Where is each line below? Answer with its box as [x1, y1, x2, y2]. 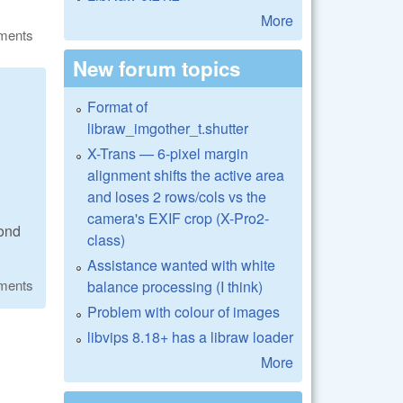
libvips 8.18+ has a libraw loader [87, 326, 293, 347]
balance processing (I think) [87, 275, 263, 297]
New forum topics [73, 53, 240, 83]
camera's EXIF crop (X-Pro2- [87, 207, 269, 228]
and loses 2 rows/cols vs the [87, 185, 266, 207]
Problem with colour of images [87, 300, 280, 322]
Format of [87, 95, 148, 117]
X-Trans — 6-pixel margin [87, 142, 248, 164]
